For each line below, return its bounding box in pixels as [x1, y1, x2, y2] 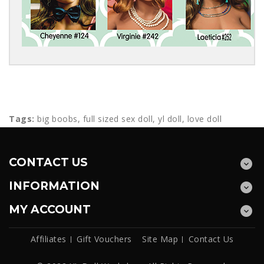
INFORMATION [9, 179, 100, 193]
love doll [187, 113, 222, 124]
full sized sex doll [82, 113, 153, 124]
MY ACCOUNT [9, 203, 91, 216]
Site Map [142, 233, 178, 245]
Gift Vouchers [77, 233, 132, 245]
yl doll [158, 113, 182, 124]
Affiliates [30, 233, 67, 245]
